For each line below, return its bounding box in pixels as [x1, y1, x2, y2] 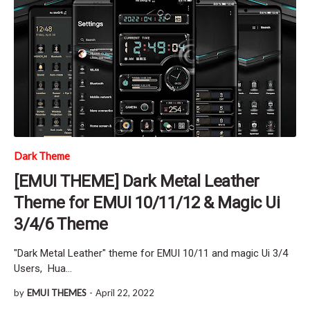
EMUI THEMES [27, 287, 86, 299]
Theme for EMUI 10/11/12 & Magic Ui [14, 193, 280, 213]
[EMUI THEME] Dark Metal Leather [14, 172, 259, 192]
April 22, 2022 [95, 287, 154, 299]
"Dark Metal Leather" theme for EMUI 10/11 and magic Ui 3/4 [14, 247, 288, 260]
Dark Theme [14, 149, 70, 163]
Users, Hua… [14, 262, 72, 275]
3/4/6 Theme [14, 215, 108, 235]
